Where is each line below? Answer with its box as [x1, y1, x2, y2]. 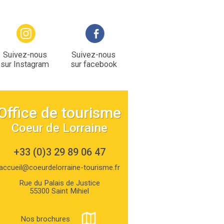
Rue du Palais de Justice [18, 178, 100, 188]
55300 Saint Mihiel [29, 186, 89, 196]
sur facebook [70, 59, 117, 69]
